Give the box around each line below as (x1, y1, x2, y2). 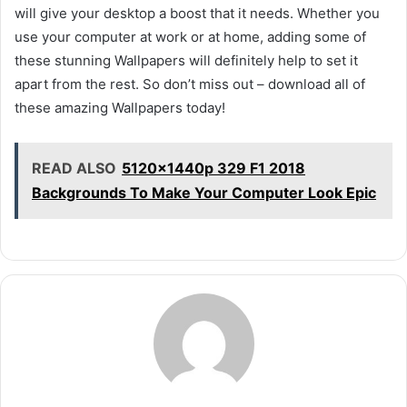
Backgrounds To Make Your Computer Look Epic (32, 183, 376, 202)
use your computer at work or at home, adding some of (15, 27, 366, 45)
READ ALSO (32, 158, 116, 177)
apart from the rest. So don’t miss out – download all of (15, 74, 365, 93)
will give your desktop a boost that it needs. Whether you (15, 4, 380, 22)
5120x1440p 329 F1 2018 (122, 158, 305, 177)
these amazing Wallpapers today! (15, 98, 225, 116)
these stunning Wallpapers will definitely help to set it (15, 51, 358, 69)
